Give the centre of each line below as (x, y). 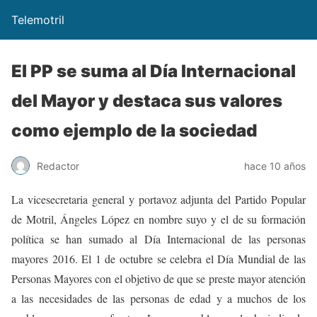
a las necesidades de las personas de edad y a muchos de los (158, 298)
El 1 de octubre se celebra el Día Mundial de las (192, 259)
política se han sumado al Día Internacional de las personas (158, 239)
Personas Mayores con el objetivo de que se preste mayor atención (158, 278)
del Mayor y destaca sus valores (147, 101)
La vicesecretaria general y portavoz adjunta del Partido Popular (158, 199)
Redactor (58, 166)
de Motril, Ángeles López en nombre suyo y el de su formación (158, 219)
